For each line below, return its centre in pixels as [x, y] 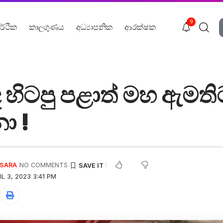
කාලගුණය [47, 27]
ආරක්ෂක [140, 27]
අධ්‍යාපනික [94, 27]
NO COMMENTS [44, 165]
